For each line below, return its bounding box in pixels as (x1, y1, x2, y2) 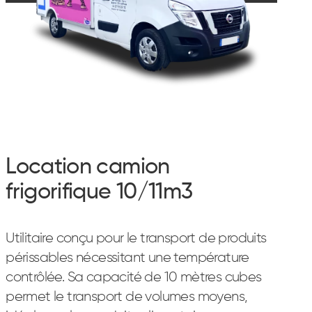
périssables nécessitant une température (6, 251, 249, 265)
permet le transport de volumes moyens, (6, 290, 247, 304)
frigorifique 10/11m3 (6, 181, 193, 203)
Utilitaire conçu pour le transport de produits (6, 231, 267, 245)
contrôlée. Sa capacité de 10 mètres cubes (6, 270, 262, 284)
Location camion (6, 156, 170, 178)
